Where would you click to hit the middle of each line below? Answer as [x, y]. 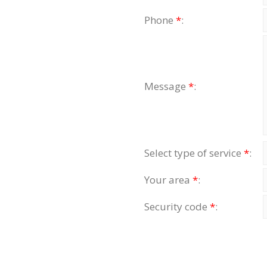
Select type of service [194, 153]
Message [166, 86]
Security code [177, 206]
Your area [168, 179]
